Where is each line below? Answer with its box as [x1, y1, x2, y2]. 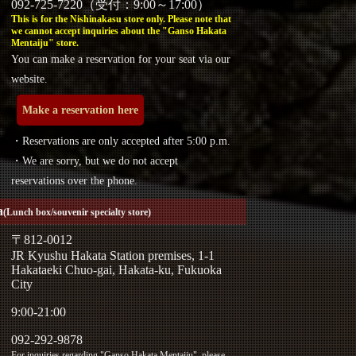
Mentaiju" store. [11, 37, 79, 48]
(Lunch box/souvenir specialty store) [2, 206, 151, 218]
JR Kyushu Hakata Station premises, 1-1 [11, 248, 215, 262]
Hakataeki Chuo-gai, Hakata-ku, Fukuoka [11, 262, 222, 277]
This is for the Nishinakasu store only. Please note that [11, 13, 232, 25]
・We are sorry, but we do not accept [11, 154, 179, 167]
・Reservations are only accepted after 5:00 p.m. [11, 134, 231, 147]
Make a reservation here [22, 103, 139, 116]
